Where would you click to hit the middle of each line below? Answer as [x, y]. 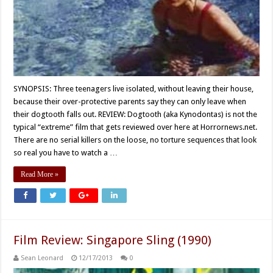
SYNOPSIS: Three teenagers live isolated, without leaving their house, [134, 89]
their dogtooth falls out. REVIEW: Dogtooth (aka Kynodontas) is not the [136, 115]
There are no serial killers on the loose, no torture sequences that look [135, 140]
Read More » [40, 175]
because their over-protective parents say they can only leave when [130, 102]
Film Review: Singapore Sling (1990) [113, 240]
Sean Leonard [42, 258]
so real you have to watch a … [66, 153]
